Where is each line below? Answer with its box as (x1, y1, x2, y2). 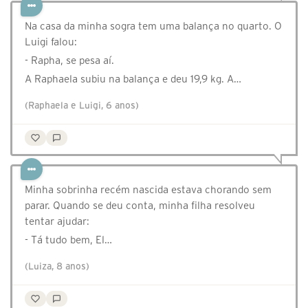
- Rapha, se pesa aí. (25, 54, 114, 66)
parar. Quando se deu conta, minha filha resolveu (25, 199, 255, 211)
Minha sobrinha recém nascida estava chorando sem (25, 184, 272, 195)
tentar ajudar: (25, 215, 89, 227)
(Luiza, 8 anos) (25, 261, 89, 272)
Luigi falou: (25, 36, 77, 47)
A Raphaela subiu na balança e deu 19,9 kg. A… (25, 73, 241, 85)
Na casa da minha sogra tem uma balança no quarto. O (25, 20, 282, 32)
